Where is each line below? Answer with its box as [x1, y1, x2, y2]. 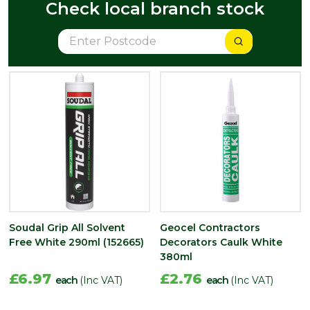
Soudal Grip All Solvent [9, 221, 125, 234]
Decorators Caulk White [160, 235, 282, 248]
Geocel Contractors [160, 221, 260, 234]
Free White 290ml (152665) [9, 235, 144, 248]
